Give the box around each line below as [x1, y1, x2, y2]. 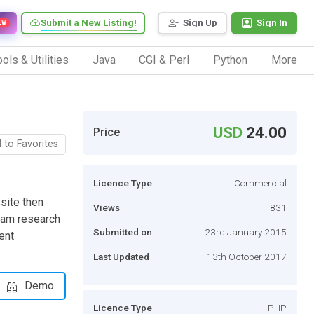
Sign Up [183, 17, 217, 29]
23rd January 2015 [205, 226, 287, 238]
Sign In [257, 17, 287, 29]
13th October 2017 [207, 250, 287, 262]
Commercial [234, 177, 287, 189]
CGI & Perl [139, 53, 190, 67]
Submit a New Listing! [41, 17, 137, 29]
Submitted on [93, 226, 152, 238]
